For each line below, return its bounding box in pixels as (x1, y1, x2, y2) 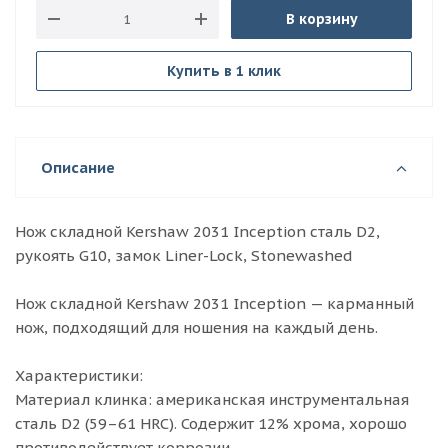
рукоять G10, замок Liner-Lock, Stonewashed (15, 246, 353, 265)
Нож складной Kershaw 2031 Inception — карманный (15, 294, 414, 313)
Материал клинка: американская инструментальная (15, 390, 409, 409)
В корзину (285, 10, 358, 28)
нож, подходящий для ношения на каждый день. (15, 318, 378, 337)
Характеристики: (15, 366, 143, 385)
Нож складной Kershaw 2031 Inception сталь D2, (15, 222, 380, 241)
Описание (41, 158, 115, 177)
